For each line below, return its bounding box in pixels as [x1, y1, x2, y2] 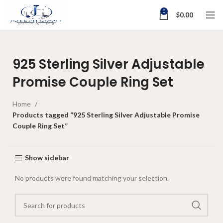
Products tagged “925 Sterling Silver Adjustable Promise [12, 111, 200, 119]
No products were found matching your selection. [15, 174, 169, 182]
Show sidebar [24, 153, 69, 162]
